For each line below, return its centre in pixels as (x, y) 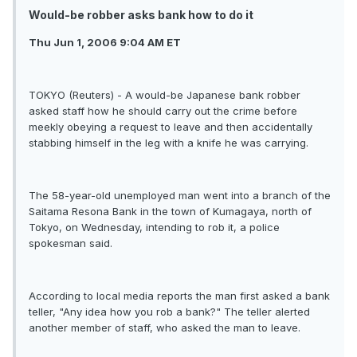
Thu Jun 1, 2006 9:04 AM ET (105, 43)
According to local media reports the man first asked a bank (179, 296)
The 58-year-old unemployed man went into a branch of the (180, 196)
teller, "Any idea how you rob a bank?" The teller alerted (169, 312)
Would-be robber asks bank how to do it (141, 15)
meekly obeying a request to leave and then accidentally (171, 127)
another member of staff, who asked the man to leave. (165, 328)
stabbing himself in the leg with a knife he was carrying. (169, 143)
